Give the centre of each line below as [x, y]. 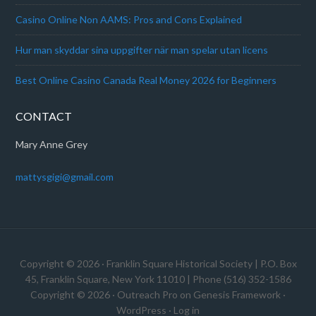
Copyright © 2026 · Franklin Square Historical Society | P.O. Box [158, 263]
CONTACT [44, 116]
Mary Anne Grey [52, 144]
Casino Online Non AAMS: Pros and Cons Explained [129, 19]
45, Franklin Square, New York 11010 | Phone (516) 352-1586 [158, 279]
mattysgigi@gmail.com [65, 177]
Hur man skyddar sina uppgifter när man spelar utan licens [142, 50]
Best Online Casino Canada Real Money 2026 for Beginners [146, 80]
